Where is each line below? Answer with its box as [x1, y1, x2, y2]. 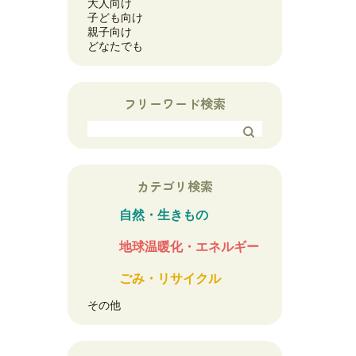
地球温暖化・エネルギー [119, 239, 259, 253]
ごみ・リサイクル [119, 271, 221, 285]
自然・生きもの [119, 207, 208, 222]
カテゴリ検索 [137, 176, 213, 195]
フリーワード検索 [124, 94, 226, 113]
